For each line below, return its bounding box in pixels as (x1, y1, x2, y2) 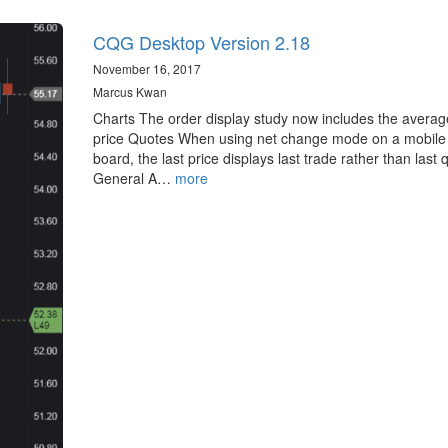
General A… (92, 168, 175, 189)
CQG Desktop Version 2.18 (92, 29, 310, 56)
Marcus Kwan (92, 83, 167, 101)
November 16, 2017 (92, 60, 201, 78)
